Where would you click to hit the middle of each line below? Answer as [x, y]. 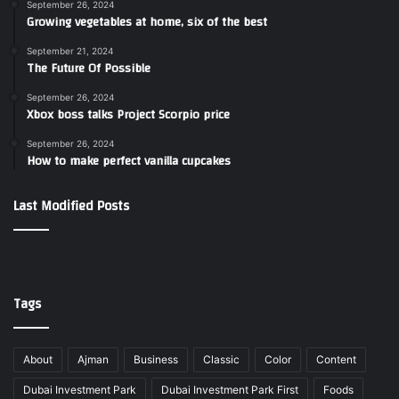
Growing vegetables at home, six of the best [147, 23]
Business [156, 360]
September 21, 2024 [70, 51]
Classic [221, 360]
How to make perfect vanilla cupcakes [129, 162]
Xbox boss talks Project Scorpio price [128, 115]
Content [336, 360]
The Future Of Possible [89, 69]
